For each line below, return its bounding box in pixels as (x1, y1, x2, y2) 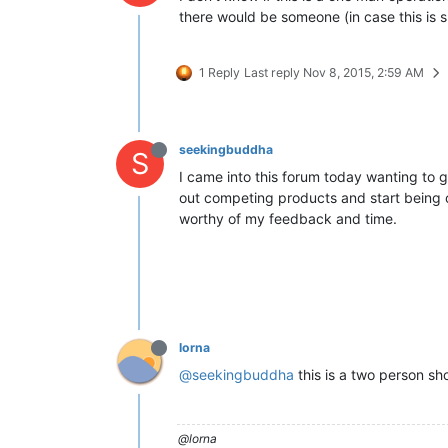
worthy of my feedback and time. (179, 209, 397, 227)
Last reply (244, 64, 303, 80)
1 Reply (199, 64, 240, 80)
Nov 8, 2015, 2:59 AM (303, 64, 424, 80)
